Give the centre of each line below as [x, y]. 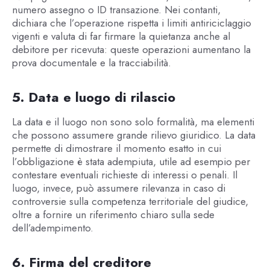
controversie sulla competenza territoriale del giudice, [130, 202]
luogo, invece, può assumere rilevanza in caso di [118, 188]
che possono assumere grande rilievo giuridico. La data [133, 135]
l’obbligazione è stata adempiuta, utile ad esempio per [131, 162]
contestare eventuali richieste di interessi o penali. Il [124, 175]
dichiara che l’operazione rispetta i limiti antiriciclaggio [131, 23]
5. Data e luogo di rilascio [93, 97]
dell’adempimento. [52, 228]
